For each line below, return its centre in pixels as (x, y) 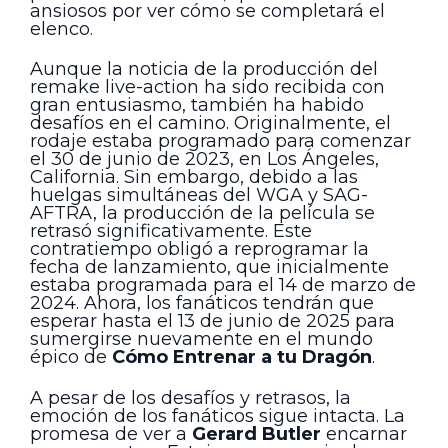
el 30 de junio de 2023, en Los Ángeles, (204, 159)
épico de (68, 357)
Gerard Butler (256, 433)
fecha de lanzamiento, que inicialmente (209, 267)
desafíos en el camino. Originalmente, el (210, 123)
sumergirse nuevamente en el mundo (201, 339)
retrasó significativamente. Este (171, 231)
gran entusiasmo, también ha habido (197, 105)
